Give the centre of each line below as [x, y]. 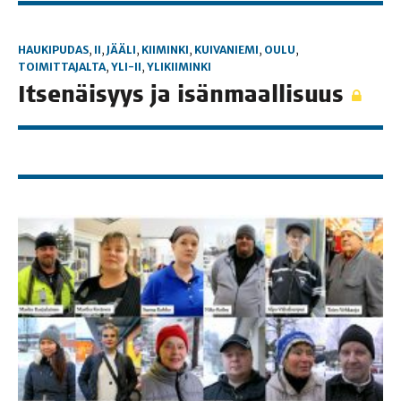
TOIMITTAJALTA [62, 67]
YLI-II [126, 67]
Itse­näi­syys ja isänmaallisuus [184, 95]
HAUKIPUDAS [53, 50]
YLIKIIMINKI [179, 67]
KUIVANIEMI [226, 50]
